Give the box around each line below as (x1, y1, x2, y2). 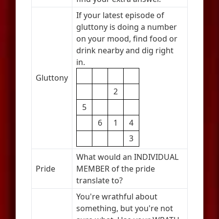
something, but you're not (76, 203, 173, 214)
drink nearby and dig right (76, 45, 174, 56)
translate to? (76, 175, 123, 186)
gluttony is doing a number (76, 22, 177, 32)
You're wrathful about (76, 191, 157, 202)
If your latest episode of (76, 10, 164, 21)
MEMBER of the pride (76, 163, 155, 174)
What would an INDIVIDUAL (76, 152, 178, 162)
